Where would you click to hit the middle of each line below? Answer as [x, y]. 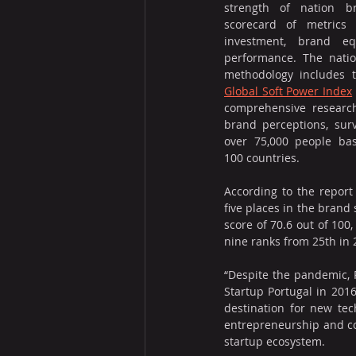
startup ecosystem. [275, 341]
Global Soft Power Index [288, 91]
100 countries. [262, 158]
